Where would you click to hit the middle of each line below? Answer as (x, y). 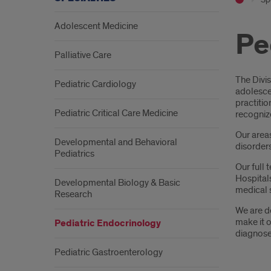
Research (73, 194)
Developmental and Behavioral (116, 142)
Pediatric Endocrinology (108, 224)
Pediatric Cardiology (95, 84)
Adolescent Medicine (96, 26)
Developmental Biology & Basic (117, 183)
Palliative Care (83, 55)
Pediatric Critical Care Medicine (116, 113)
